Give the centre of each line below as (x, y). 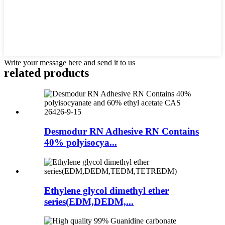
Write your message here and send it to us (70, 62)
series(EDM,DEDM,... (89, 201)
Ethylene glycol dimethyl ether (106, 190)
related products (46, 73)
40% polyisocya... (81, 143)
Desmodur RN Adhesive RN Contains (122, 132)
